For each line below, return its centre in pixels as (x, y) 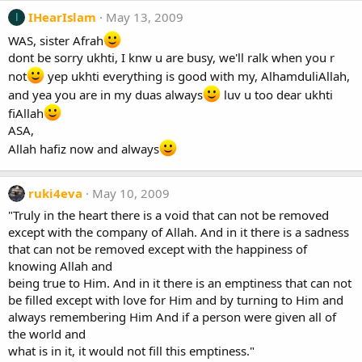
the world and (47, 334)
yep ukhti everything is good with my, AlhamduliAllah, (197, 76)
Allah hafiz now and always (84, 149)
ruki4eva (55, 193)
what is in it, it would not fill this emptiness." (131, 351)
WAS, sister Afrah (56, 40)
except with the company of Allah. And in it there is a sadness (179, 232)
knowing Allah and (60, 266)
